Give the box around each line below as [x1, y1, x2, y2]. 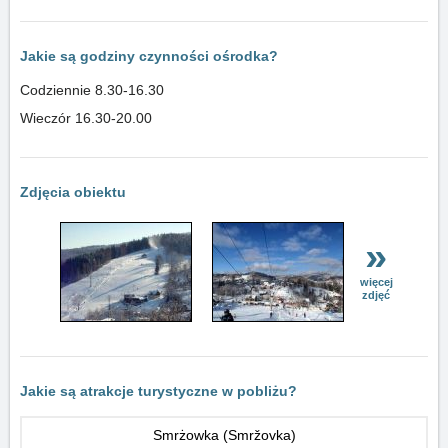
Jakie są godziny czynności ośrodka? [20, 48, 278, 64]
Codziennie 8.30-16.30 [20, 82, 164, 98]
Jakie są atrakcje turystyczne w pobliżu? [20, 383, 297, 399]
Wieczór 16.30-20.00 [20, 110, 152, 126]
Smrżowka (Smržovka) [152, 427, 296, 443]
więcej [359, 275, 393, 288]
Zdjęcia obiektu [20, 184, 126, 200]
